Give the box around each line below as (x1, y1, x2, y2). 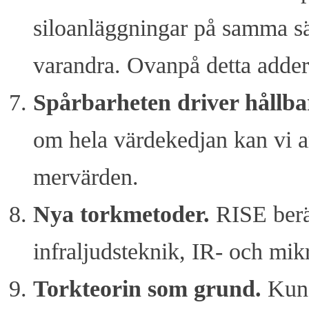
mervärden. (33, 164, 139, 190)
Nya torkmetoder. (33, 201, 210, 228)
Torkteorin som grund (33, 276, 255, 302)
